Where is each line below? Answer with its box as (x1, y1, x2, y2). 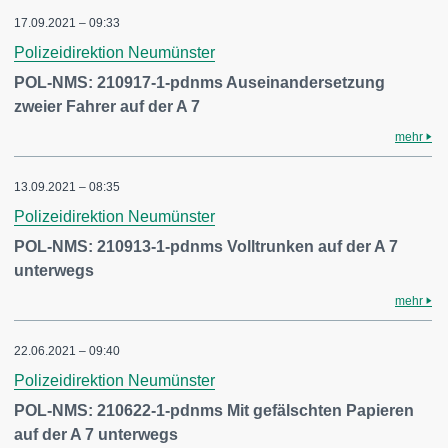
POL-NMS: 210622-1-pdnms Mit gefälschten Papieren (14, 402, 414, 419)
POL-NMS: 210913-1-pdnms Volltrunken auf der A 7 (14, 238, 398, 255)
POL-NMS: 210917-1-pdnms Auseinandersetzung (14, 74, 385, 91)
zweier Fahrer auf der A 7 (14, 98, 200, 115)
